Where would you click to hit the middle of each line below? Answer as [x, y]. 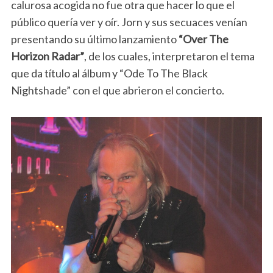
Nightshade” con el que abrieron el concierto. [117, 90]
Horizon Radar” [47, 56]
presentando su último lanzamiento [94, 39]
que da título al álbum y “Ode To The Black [109, 73]
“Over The [203, 39]
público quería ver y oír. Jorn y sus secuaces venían [129, 22]
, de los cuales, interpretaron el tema [169, 56]
